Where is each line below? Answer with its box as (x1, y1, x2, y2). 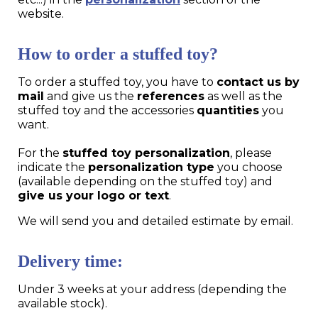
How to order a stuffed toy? (18, 44, 218, 63)
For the (18, 146, 62, 160)
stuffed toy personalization (62, 146, 230, 160)
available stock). (18, 296, 107, 310)
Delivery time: (18, 251, 123, 270)
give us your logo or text (18, 188, 169, 202)
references (137, 89, 204, 103)
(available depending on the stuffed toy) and (18, 174, 273, 188)
